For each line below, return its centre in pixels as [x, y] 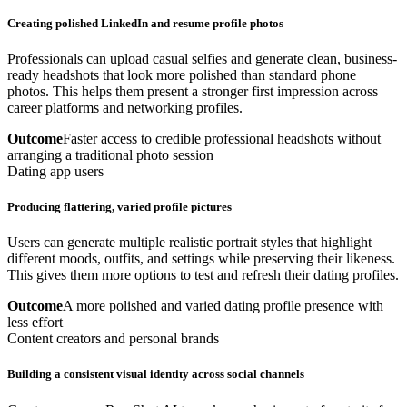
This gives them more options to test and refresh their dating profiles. [203, 275]
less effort [35, 323]
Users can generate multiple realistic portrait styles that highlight [189, 243]
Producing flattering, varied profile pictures [119, 207]
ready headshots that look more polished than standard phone [182, 74]
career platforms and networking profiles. [125, 107]
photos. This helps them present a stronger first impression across [193, 91]
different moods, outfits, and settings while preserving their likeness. [201, 259]
